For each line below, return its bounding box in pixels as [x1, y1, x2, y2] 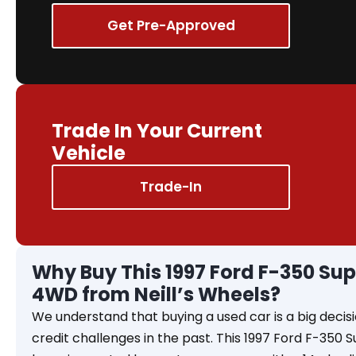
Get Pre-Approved [106, 15, 235, 35]
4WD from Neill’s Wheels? [32, 281, 281, 308]
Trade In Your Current [52, 117, 262, 144]
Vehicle [52, 139, 126, 166]
